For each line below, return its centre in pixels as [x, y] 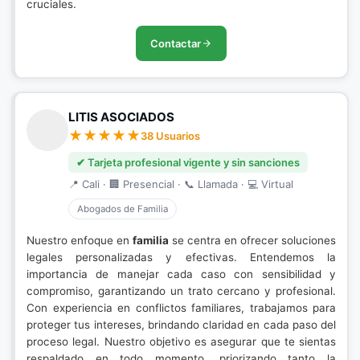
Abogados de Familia [123, 209]
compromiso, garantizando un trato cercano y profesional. [181, 291]
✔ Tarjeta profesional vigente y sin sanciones [188, 162]
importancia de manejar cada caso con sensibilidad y [181, 274]
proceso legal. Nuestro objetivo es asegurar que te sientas [181, 342]
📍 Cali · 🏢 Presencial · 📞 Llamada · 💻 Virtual [181, 184]
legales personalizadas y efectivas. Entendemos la [181, 257]
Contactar [176, 43]
